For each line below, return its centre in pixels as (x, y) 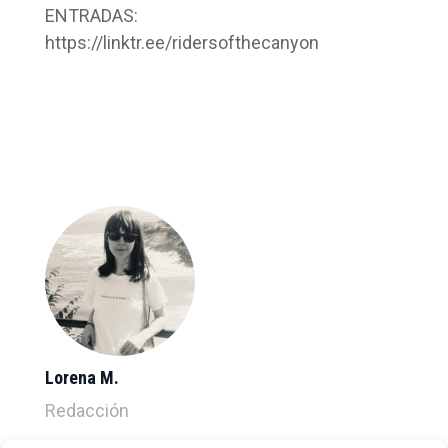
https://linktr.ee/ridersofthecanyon (181, 42)
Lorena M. (81, 377)
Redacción (86, 410)
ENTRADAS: (91, 15)
